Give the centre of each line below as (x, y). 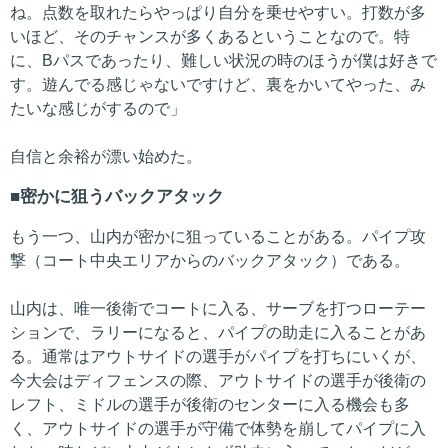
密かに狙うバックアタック (122, 196)
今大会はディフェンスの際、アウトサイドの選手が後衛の (218, 380)
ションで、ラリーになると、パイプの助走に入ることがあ (218, 332)
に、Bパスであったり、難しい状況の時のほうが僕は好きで (223, 60)
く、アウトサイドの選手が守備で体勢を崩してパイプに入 (218, 428)
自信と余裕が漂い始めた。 (106, 156)
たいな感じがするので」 (98, 108)
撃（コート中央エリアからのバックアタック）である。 (210, 260)
